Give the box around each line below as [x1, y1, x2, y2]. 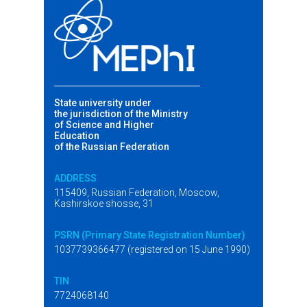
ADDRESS [54, 172, 97, 184]
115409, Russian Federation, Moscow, [54, 186, 219, 198]
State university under [54, 97, 151, 108]
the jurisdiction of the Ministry [54, 108, 188, 119]
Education [54, 130, 99, 141]
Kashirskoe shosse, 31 [54, 197, 153, 209]
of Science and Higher [54, 119, 154, 130]
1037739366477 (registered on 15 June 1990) [54, 243, 250, 255]
